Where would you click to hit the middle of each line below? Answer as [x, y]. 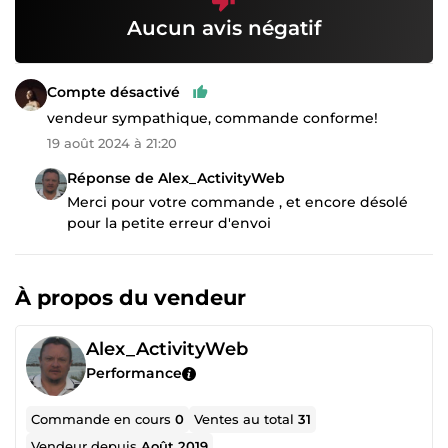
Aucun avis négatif [224, 28]
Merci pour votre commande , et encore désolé [237, 202]
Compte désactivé [113, 91]
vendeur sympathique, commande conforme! [212, 118]
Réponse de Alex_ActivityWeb [176, 178]
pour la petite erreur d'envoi [169, 223]
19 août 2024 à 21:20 [112, 143]
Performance [134, 373]
